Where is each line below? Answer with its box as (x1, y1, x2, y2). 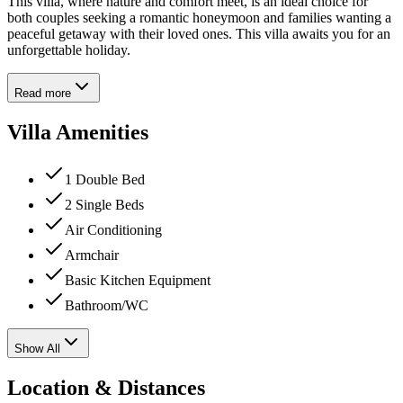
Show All (14, 341, 60, 355)
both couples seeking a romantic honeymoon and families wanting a (7, 9, 391, 25)
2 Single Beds (65, 196, 144, 212)
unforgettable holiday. (7, 41, 130, 58)
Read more (14, 85, 71, 100)
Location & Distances (7, 375, 205, 399)
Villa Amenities (7, 120, 148, 144)
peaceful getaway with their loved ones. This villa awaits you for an (7, 25, 390, 41)
